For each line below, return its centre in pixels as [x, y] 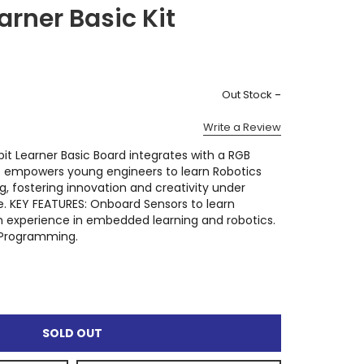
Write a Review [242, 127]
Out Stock [247, 95]
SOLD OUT [72, 333]
